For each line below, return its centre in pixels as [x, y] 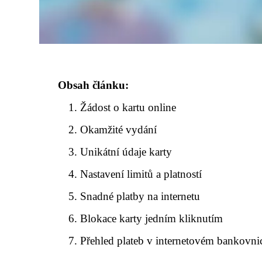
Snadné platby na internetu [140, 196]
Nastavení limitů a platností [141, 174]
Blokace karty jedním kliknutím [152, 218]
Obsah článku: [93, 85]
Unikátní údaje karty [126, 151]
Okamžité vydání [119, 129]
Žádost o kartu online [128, 107]
